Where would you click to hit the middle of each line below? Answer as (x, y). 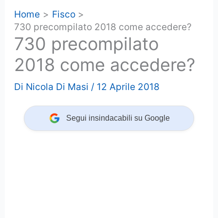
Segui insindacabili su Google (118, 118)
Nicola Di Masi (57, 87)
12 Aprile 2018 (128, 87)
